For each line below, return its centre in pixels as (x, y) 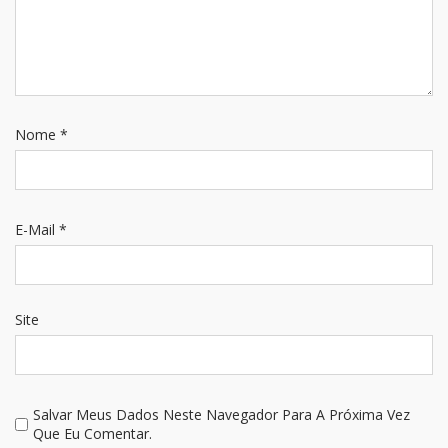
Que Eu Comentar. (92, 434)
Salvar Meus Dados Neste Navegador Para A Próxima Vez (221, 415)
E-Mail (37, 230)
